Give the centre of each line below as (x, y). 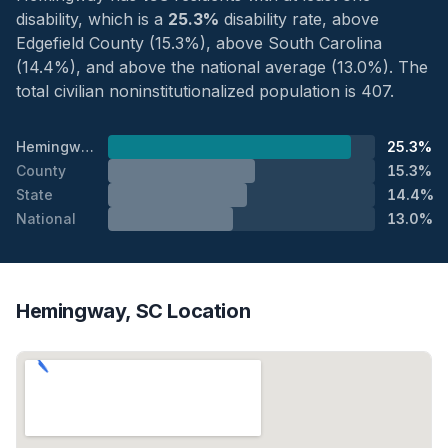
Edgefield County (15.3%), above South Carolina (199, 42)
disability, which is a (92, 18)
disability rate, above (299, 18)
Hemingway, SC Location (133, 310)
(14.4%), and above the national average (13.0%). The (222, 66)
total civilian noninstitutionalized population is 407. (205, 90)
